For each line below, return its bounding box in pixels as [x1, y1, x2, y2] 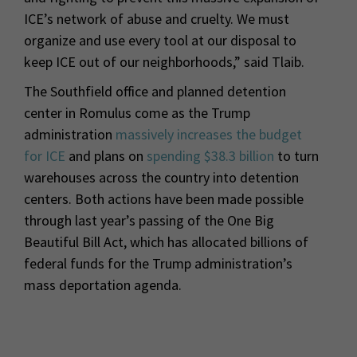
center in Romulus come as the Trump [24, 103, 250, 122]
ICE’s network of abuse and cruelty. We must [24, 9, 289, 28]
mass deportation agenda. [24, 275, 182, 294]
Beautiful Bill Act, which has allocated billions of [24, 232, 308, 251]
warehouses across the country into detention [24, 167, 299, 186]
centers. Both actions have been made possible [24, 189, 304, 208]
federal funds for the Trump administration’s [24, 253, 292, 273]
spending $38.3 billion [147, 146, 274, 165]
